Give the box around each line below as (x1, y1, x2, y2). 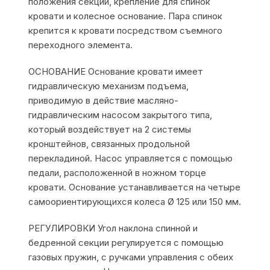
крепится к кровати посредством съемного (28, 24, 223, 36)
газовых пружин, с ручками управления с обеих (28, 251, 234, 263)
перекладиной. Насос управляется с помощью (28, 152, 233, 164)
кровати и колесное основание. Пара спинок (28, 10, 223, 22)
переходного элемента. (28, 39, 133, 51)
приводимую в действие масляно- (28, 94, 179, 106)
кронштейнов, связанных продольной (28, 137, 190, 149)
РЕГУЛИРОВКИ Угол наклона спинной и (28, 222, 198, 234)
